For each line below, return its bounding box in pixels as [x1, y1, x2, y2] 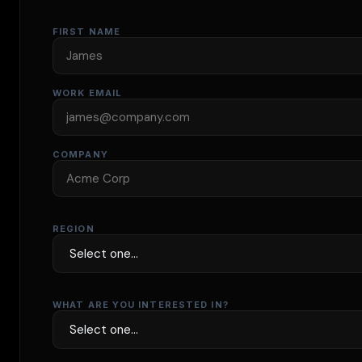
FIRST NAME [53, 26, 120, 37]
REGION [53, 223, 95, 234]
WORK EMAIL [53, 87, 122, 99]
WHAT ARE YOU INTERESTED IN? [53, 299, 229, 310]
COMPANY [53, 149, 108, 160]
